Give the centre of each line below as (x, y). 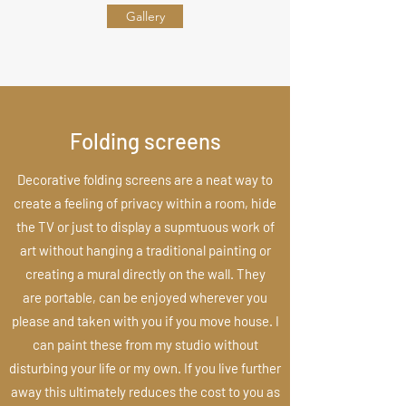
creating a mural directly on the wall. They (145, 273)
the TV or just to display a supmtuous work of (145, 226)
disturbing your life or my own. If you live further (145, 367)
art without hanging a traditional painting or (145, 250)
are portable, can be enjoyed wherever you (145, 297)
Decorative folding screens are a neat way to (145, 179)
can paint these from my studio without (145, 344)
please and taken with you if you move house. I (145, 320)
